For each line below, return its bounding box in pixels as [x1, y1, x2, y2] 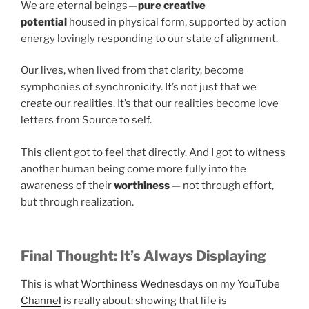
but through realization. [21, 195, 134, 208]
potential [21, 15, 67, 28]
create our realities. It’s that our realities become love [21, 97, 279, 110]
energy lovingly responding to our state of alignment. [21, 32, 278, 45]
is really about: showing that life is [61, 295, 227, 308]
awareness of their [21, 179, 114, 192]
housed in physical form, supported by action [67, 15, 286, 28]
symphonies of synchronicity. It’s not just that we [21, 81, 257, 94]
